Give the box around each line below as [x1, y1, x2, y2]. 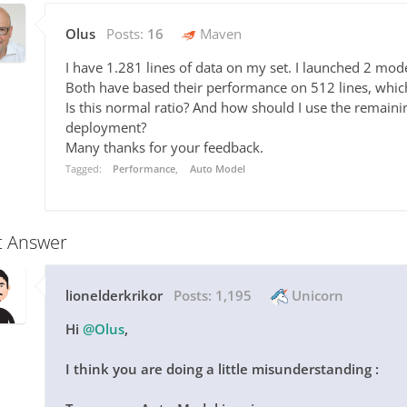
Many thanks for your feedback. [65, 138, 267, 157]
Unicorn [288, 286, 343, 305]
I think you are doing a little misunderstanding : [65, 360, 382, 379]
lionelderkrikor [65, 286, 163, 305]
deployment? [65, 118, 150, 137]
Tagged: [65, 162, 104, 176]
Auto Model [189, 162, 245, 176]
